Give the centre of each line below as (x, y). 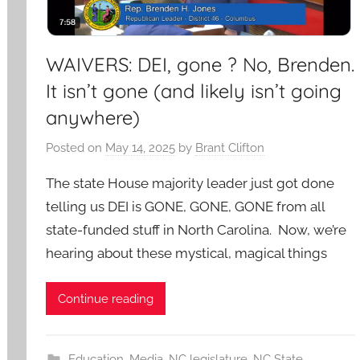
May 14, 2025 (141, 147)
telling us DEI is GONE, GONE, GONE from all (186, 206)
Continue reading (106, 299)
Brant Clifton (230, 147)
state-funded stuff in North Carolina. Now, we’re (196, 229)
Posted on (76, 147)
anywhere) (93, 118)
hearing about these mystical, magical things (187, 253)
